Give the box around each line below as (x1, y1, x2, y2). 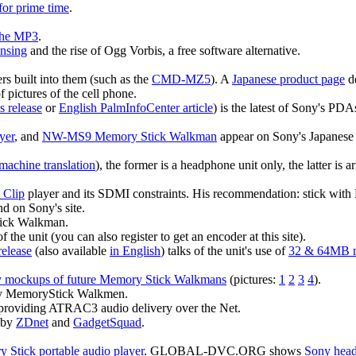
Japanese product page (232, 72, 345, 87)
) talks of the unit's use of (161, 244, 288, 258)
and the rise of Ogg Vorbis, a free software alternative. (27, 44, 300, 58)
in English (110, 244, 161, 258)
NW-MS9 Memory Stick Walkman (42, 130, 217, 144)
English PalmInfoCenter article (59, 101, 213, 115)
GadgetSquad (73, 315, 141, 330)
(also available (32, 244, 110, 258)
